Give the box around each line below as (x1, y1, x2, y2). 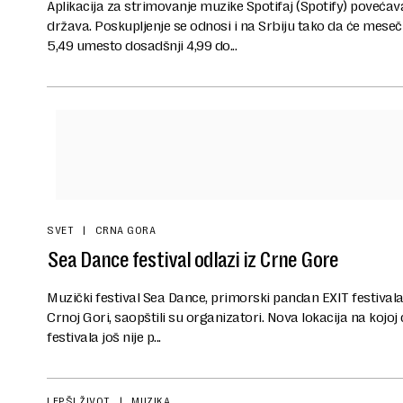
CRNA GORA (94, 223, 156, 237)
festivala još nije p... (47, 327, 161, 345)
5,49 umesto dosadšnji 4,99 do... (47, 36, 237, 54)
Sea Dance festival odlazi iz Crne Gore (47, 246, 339, 273)
